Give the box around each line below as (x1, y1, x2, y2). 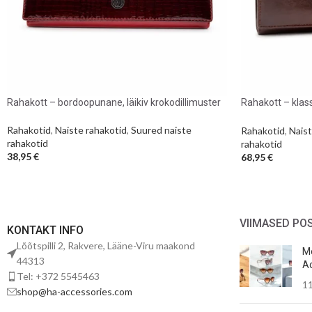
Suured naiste (131, 124, 192, 136)
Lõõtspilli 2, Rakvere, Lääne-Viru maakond (17, 239, 195, 251)
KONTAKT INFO (7, 223, 84, 237)
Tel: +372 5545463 (17, 270, 100, 282)
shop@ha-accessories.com (17, 285, 132, 297)
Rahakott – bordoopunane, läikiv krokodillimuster (7, 97, 221, 109)
